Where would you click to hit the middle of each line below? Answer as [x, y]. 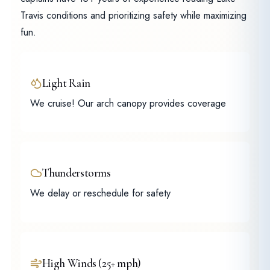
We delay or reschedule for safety [100, 193]
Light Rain [66, 83]
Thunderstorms [76, 173]
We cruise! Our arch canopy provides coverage [128, 103]
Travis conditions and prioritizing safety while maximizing [133, 16]
